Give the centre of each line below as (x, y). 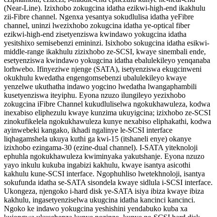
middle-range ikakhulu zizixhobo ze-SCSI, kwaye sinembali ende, (105, 51)
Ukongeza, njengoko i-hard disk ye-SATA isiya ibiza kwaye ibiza (104, 191)
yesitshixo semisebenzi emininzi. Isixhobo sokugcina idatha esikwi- (107, 43)
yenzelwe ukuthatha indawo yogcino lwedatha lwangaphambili (100, 86)
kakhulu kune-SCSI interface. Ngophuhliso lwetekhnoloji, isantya (104, 173)
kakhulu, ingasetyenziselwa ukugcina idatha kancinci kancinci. (100, 200)
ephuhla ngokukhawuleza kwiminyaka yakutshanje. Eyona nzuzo (104, 156)
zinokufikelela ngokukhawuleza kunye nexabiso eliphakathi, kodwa (108, 121)
